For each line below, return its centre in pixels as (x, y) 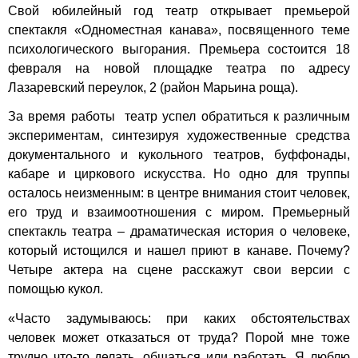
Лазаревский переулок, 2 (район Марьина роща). (153, 87)
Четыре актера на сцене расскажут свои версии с (179, 270)
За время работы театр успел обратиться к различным (179, 117)
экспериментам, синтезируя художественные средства (179, 136)
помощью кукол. (56, 289)
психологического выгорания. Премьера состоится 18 (179, 49)
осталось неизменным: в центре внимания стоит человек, (179, 193)
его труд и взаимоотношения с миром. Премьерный (179, 213)
